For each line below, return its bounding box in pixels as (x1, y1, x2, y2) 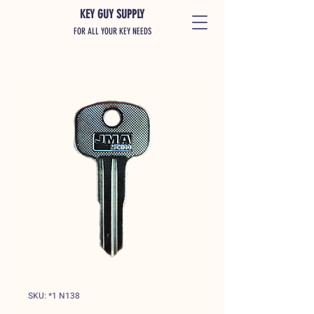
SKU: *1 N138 (28, 289, 80, 302)
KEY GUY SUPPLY (80, 7, 144, 21)
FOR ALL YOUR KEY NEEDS (73, 26, 151, 36)
